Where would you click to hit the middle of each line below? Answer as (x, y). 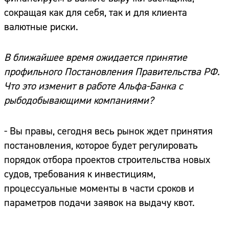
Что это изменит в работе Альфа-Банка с (94, 86)
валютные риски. (41, 27)
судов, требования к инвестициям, (80, 174)
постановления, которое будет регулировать (101, 146)
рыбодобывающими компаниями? (79, 101)
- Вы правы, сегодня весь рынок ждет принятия (108, 131)
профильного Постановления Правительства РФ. (112, 72)
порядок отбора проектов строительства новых (107, 160)
